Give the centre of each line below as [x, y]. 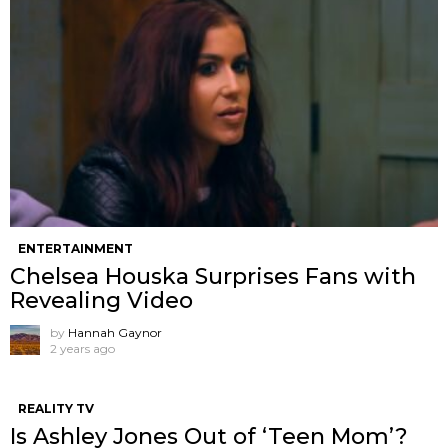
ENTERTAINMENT [75, 249]
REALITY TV [56, 409]
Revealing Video [101, 301]
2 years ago [82, 349]
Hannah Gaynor [115, 333]
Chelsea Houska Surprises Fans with [213, 277]
